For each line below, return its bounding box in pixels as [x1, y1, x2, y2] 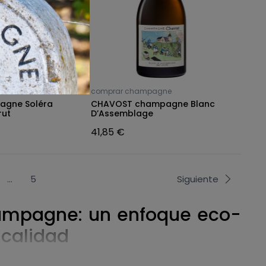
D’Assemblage [90, 107, 153, 119]
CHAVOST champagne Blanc [90, 97, 215, 110]
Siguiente [176, 172, 218, 185]
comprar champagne [90, 85, 172, 96]
